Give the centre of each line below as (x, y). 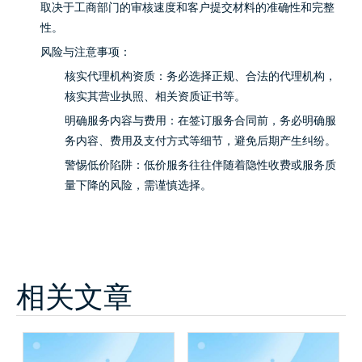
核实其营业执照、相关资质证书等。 (155, 97)
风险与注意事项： (86, 52)
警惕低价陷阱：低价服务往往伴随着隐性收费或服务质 (200, 165)
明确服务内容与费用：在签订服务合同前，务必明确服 (200, 121)
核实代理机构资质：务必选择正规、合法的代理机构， (200, 76)
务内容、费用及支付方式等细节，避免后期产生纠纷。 (200, 141)
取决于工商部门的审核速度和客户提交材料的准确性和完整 (187, 8)
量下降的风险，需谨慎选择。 (138, 185)
